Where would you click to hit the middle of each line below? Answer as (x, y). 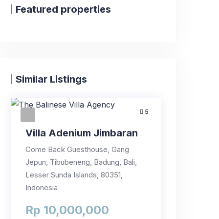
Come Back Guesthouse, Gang (77, 149)
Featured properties (63, 9)
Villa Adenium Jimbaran (82, 133)
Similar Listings (51, 79)
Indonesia (42, 187)
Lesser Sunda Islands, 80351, (74, 175)
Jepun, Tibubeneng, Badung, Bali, (81, 162)
